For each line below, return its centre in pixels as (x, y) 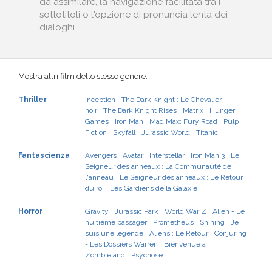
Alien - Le (229, 211)
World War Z (185, 211)
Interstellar (167, 155)
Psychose (147, 255)
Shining (212, 222)
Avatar (133, 155)
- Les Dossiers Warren (121, 244)
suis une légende (114, 233)
